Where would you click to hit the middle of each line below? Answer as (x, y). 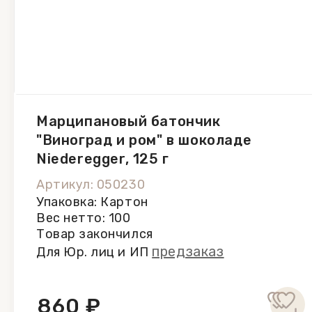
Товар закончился (95, 234)
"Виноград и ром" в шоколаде (144, 140)
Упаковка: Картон (92, 202)
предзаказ (188, 251)
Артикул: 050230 (91, 185)
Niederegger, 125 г (103, 159)
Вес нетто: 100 (84, 218)
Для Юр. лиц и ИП (94, 252)
